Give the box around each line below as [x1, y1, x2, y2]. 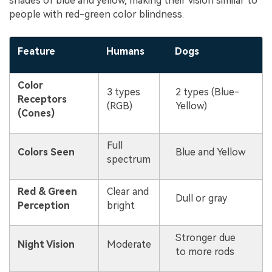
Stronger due [175, 232, 236, 244]
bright [106, 200, 135, 212]
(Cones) [17, 107, 55, 120]
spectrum [106, 154, 151, 166]
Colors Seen [17, 146, 75, 158]
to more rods [175, 246, 234, 258]
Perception [17, 200, 70, 212]
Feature [17, 46, 55, 58]
